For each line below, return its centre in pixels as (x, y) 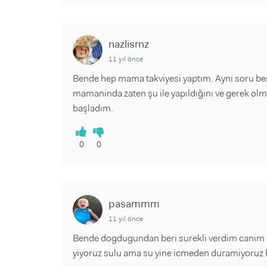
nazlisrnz (129, 44)
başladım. (93, 108)
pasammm (134, 204)
